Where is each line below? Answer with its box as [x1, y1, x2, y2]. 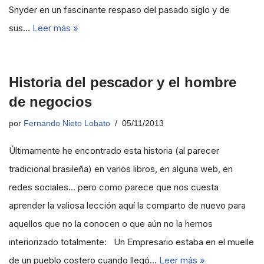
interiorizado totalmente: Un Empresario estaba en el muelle [9, 236, 254, 247]
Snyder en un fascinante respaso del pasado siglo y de [9, 4, 230, 15]
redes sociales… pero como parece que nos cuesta [9, 181, 219, 193]
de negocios [9, 94, 92, 110]
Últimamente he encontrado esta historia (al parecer [9, 145, 219, 156]
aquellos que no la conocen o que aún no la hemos [9, 218, 213, 229]
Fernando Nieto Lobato [24, 119, 110, 128]
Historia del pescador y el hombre [9, 74, 236, 90]
